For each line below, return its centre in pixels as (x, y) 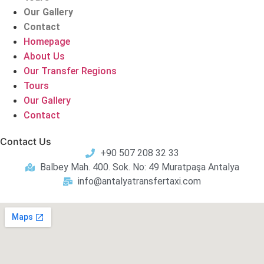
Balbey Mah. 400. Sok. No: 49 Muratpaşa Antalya (139, 167)
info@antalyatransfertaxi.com (139, 181)
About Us (44, 56)
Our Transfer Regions (70, 71)
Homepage (47, 41)
